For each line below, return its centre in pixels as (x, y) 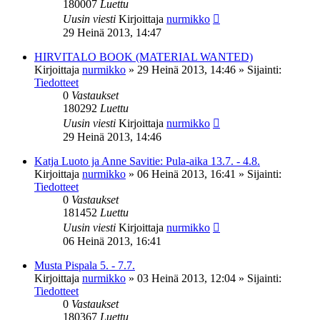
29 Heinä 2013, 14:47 (112, 32)
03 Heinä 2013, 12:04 (186, 278)
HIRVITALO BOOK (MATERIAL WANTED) (144, 56)
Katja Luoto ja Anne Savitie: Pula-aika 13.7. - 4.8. (147, 161)
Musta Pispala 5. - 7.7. (85, 265)
